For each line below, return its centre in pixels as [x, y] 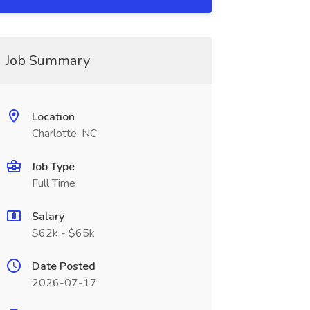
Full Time [53, 183]
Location [53, 117]
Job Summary [47, 61]
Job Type [53, 167]
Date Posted [63, 266]
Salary [48, 217]
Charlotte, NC [64, 134]
